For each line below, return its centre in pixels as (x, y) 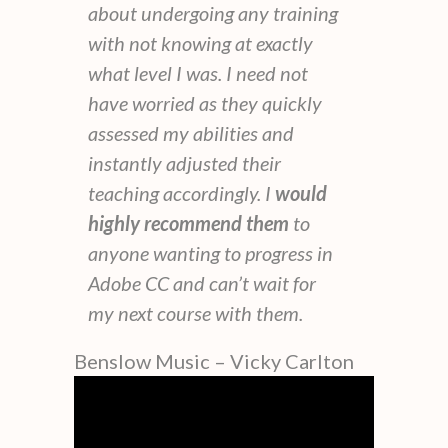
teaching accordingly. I (179, 192)
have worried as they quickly (205, 102)
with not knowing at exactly (200, 42)
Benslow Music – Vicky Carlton (214, 360)
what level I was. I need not (198, 72)
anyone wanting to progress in (210, 252)
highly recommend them (188, 222)
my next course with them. (195, 312)
